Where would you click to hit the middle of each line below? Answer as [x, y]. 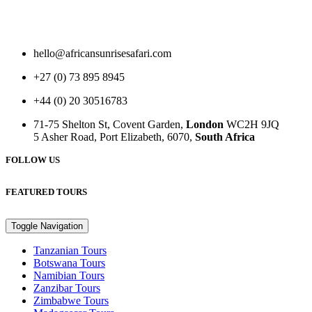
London [205, 124]
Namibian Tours [69, 275]
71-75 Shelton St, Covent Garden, [110, 124]
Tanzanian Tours [70, 250]
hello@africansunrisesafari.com [102, 53]
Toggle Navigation [47, 226]
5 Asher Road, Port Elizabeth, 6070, [114, 137]
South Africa [225, 137]
